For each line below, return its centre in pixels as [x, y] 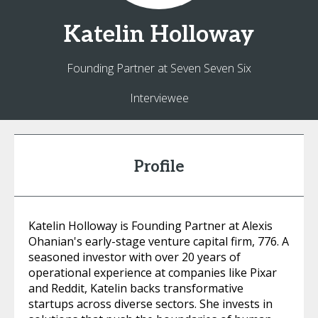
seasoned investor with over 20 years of [135, 257]
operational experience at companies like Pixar [153, 273]
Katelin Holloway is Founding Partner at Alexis [150, 226]
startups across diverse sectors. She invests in [150, 304]
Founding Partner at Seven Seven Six [159, 68]
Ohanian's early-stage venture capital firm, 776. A [159, 241]
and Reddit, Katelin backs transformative [136, 288]
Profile [159, 167]
